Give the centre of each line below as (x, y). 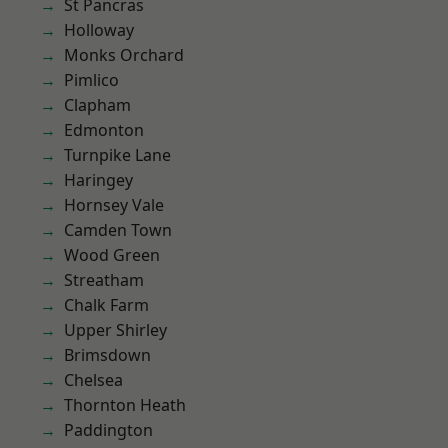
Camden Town (118, 230)
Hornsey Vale (114, 205)
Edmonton (104, 130)
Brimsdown (107, 355)
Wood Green (112, 255)
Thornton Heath (125, 405)
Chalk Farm (106, 305)
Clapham (97, 105)
